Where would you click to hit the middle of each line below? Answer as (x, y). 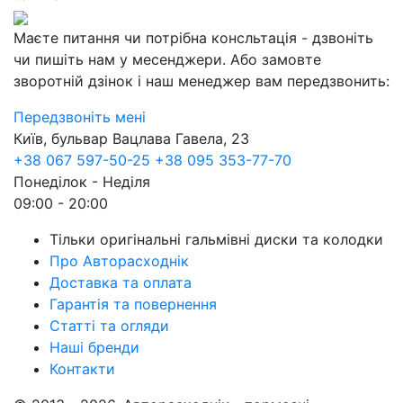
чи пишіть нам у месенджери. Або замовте (167, 59)
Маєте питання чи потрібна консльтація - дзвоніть (193, 38)
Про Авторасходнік (119, 261)
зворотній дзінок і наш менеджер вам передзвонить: (201, 81)
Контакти (82, 369)
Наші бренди (94, 347)
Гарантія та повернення (133, 304)
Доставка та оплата (121, 282)
